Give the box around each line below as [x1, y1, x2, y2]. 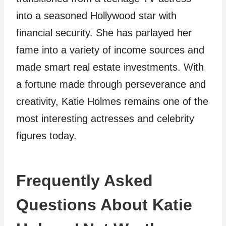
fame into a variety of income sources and [16, 44, 204, 55]
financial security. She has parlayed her [16, 27, 192, 38]
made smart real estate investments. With [16, 62, 204, 73]
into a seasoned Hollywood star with [16, 10, 177, 21]
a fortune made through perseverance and [16, 79, 206, 90]
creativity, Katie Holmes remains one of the [16, 96, 208, 107]
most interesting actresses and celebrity [16, 113, 194, 124]
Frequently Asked [16, 172, 153, 190]
